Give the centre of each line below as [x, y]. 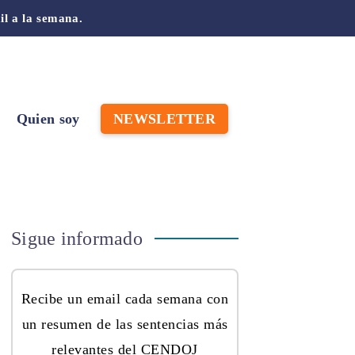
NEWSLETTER [164, 119]
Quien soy [48, 119]
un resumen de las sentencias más [125, 324]
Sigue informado [77, 238]
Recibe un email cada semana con [125, 298]
